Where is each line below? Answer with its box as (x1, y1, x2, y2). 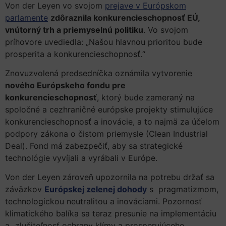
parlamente (5, 12, 48, 23)
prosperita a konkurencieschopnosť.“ (5, 48, 145, 59)
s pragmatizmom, (147, 184, 218, 195)
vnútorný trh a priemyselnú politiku (5, 24, 143, 35)
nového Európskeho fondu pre (5, 80, 126, 90)
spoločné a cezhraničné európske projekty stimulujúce (5, 104, 213, 115)
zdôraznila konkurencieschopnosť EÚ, (50, 12, 200, 23)
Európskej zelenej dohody (44, 184, 147, 195)
